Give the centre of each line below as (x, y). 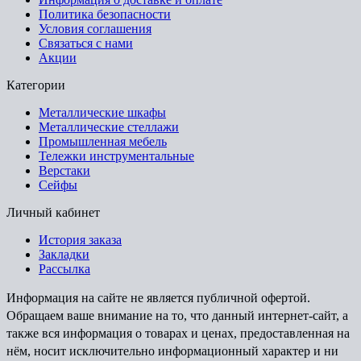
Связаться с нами (86, 44)
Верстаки (64, 171)
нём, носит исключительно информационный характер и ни (172, 351)
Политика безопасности (105, 15)
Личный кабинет (53, 213)
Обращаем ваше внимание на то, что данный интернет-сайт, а (177, 316)
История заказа (80, 240)
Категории (36, 85)
